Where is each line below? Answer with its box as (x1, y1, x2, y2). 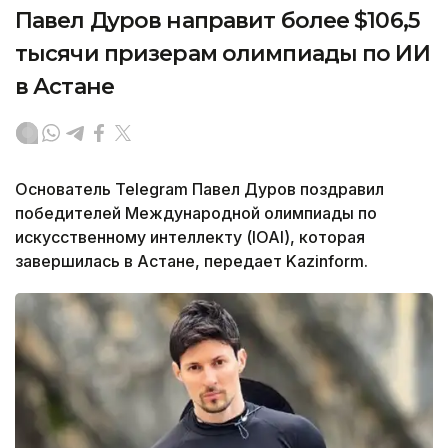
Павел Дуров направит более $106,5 (15, 6, 419, 34)
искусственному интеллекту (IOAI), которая (15, 226, 365, 247)
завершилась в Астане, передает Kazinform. (15, 250, 368, 271)
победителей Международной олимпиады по (15, 202, 377, 223)
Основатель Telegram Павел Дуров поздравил (15, 178, 384, 199)
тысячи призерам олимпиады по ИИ (15, 39, 430, 67)
